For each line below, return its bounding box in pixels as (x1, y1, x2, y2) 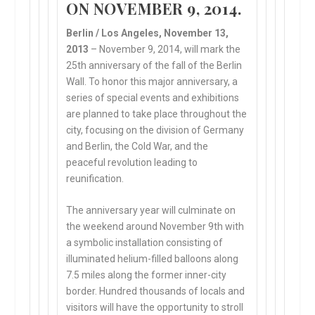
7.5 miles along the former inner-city (66, 269, 227, 281)
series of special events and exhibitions (66, 92, 240, 103)
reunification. (66, 173, 124, 184)
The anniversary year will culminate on (66, 205, 236, 217)
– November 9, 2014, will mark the (89, 44, 241, 55)
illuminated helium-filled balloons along (66, 253, 239, 265)
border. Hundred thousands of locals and (66, 285, 245, 297)
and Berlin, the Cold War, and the (66, 141, 209, 152)
